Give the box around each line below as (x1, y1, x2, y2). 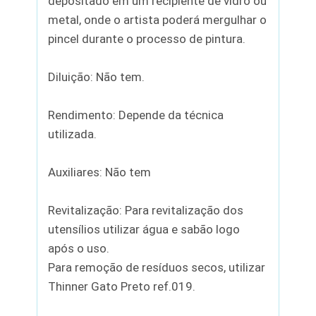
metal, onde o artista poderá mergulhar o (48, 12, 267, 27)
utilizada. (48, 126, 97, 141)
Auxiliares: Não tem (48, 164, 152, 179)
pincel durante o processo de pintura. (48, 31, 246, 46)
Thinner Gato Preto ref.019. (48, 279, 196, 293)
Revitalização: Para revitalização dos (48, 202, 244, 217)
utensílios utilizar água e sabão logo (48, 221, 241, 236)
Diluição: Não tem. (48, 69, 145, 84)
